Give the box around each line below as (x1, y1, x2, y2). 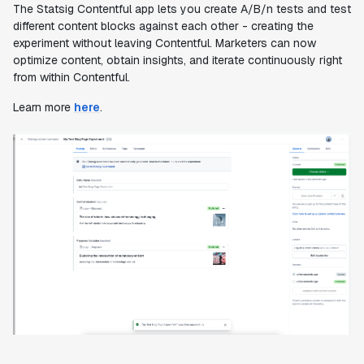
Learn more (13, 100, 74, 115)
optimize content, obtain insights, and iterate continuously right (13, 53, 342, 67)
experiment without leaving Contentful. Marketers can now (13, 36, 316, 50)
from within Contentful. (13, 70, 130, 84)
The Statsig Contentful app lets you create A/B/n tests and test (13, 2, 351, 16)
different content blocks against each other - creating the (13, 19, 314, 33)
